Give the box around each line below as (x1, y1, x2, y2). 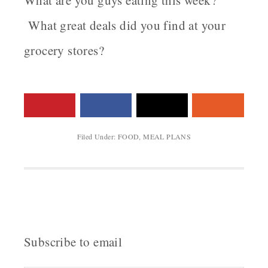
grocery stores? (24, 42, 105, 59)
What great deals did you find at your (24, 17, 226, 34)
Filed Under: (77, 132, 118, 142)
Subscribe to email (24, 233, 123, 251)
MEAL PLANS (143, 132, 191, 142)
